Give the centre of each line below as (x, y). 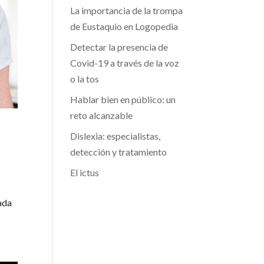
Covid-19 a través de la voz (125, 63)
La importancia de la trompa (127, 10)
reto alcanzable (102, 115)
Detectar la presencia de (119, 47)
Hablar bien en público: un (123, 99)
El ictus (85, 172)
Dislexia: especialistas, (115, 136)
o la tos (85, 79)
